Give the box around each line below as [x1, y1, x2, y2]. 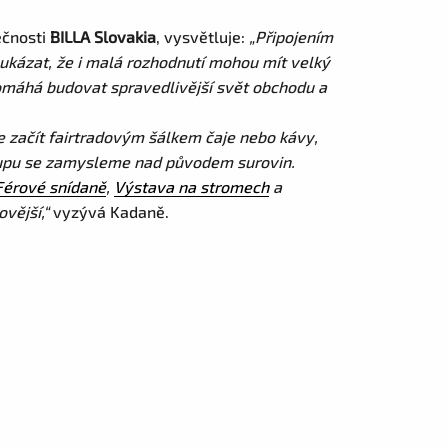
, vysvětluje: [156, 27, 250, 46]
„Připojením [249, 27, 334, 46]
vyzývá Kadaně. [49, 202, 170, 221]
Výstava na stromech [114, 177, 270, 196]
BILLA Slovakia [50, 27, 157, 46]
